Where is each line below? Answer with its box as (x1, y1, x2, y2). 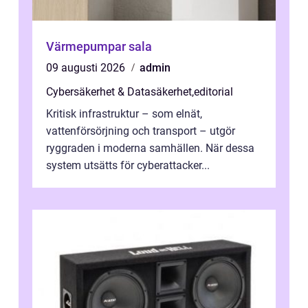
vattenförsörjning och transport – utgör (46, 124, 235, 138)
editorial (194, 85, 233, 99)
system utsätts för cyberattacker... (46, 159, 210, 173)
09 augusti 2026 (46, 61, 128, 75)
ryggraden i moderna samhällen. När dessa (46, 142, 254, 155)
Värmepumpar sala (46, 39, 152, 54)
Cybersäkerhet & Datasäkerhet (46, 85, 192, 99)
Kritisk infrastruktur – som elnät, (46, 107, 202, 121)
